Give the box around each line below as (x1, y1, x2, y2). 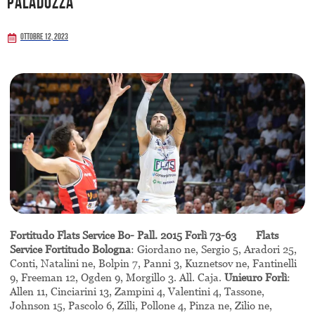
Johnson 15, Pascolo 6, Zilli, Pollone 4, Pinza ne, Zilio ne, (10, 297, 272, 314)
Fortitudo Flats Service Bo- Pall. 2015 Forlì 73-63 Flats (10, 227, 278, 243)
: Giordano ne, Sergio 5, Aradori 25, (131, 241, 297, 257)
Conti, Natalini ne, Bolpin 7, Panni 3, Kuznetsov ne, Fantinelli (10, 255, 297, 271)
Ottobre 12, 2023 (20, 33, 68, 42)
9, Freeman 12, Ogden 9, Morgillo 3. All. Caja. (10, 269, 224, 285)
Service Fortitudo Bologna (10, 241, 131, 257)
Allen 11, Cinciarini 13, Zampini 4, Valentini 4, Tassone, (10, 283, 264, 300)
